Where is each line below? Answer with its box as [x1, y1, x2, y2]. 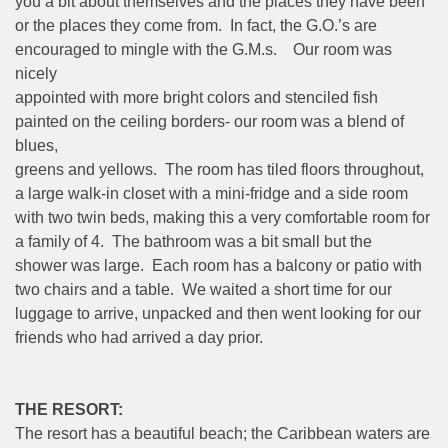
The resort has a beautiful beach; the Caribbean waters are [15, 424, 430, 442]
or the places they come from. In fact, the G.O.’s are [15, 16, 377, 34]
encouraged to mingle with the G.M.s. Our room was [15, 40, 392, 58]
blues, [15, 136, 58, 154]
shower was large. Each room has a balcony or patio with [15, 256, 422, 274]
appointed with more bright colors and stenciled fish [15, 88, 378, 106]
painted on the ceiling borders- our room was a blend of [15, 112, 404, 130]
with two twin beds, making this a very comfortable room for [15, 208, 430, 226]
